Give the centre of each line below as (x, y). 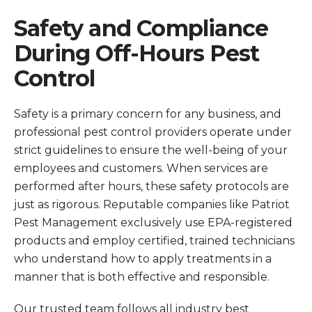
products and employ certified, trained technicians (154, 241)
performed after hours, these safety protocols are (151, 186)
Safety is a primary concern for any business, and (148, 114)
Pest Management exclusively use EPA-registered (153, 223)
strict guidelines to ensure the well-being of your (151, 150)
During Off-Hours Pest (137, 53)
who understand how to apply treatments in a (143, 259)
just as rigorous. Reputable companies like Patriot (152, 204)
